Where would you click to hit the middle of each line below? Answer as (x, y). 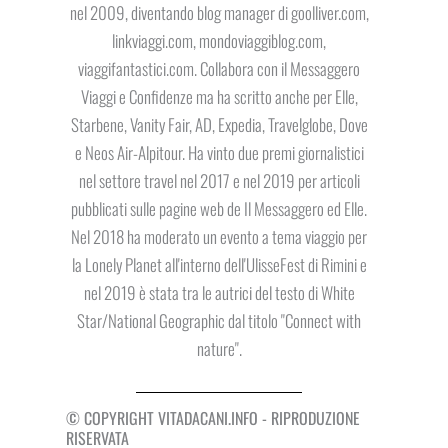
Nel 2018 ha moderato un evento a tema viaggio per (219, 237)
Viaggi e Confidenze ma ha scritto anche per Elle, (219, 97)
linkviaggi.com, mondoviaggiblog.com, (219, 41)
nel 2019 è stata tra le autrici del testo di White (219, 293)
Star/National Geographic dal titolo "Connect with (219, 321)
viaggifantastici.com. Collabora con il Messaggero (219, 69)
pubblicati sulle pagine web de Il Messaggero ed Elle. (219, 209)
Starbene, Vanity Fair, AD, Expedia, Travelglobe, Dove (219, 125)
